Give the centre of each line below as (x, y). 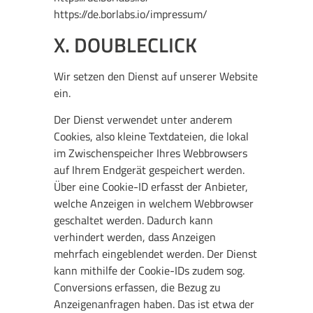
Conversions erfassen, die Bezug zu (138, 287)
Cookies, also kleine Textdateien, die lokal (152, 136)
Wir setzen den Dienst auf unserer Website (156, 76)
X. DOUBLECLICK (126, 44)
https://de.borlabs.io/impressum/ (131, 14)
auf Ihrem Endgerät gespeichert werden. (150, 169)
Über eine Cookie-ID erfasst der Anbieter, (151, 186)
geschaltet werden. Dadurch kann (134, 220)
